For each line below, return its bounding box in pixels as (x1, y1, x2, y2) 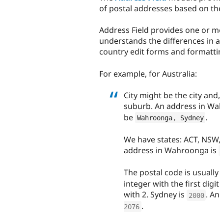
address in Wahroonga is (124, 144, 219, 156)
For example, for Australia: (99, 68, 197, 79)
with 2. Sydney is (124, 189, 187, 200)
